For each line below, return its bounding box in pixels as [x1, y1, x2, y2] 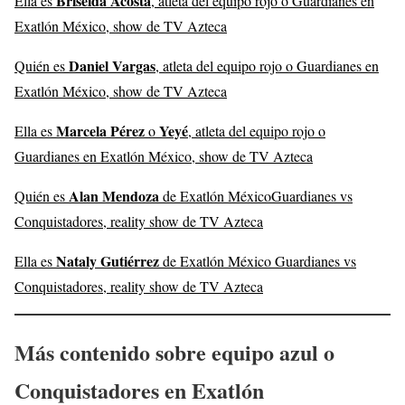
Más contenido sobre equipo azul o [14, 335, 334, 368]
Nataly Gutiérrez [56, 250, 159, 271]
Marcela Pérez [56, 119, 145, 141]
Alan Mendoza [69, 184, 159, 206]
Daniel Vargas [69, 54, 155, 76]
